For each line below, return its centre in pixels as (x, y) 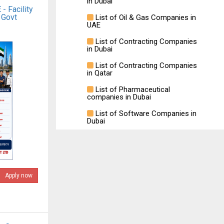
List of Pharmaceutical (132, 89)
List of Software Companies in (145, 113)
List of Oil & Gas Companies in (145, 17)
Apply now (18, 175)
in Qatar (100, 73)
